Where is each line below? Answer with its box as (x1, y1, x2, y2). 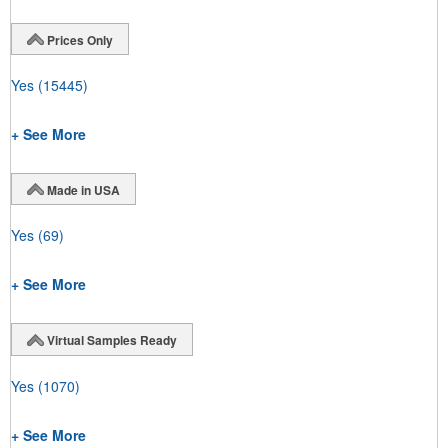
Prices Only (47, 30, 113, 49)
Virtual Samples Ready (47, 331, 177, 350)
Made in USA (47, 180, 120, 199)
